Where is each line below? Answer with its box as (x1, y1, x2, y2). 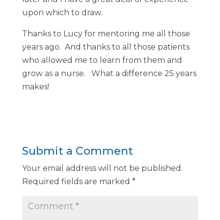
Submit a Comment (22, 144, 133, 158)
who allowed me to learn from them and (22, 55, 182, 65)
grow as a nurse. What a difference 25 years (22, 69, 196, 78)
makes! (22, 82, 49, 91)
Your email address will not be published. (22, 164, 183, 173)
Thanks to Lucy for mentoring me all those (22, 29, 190, 38)
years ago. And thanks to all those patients (22, 42, 190, 52)
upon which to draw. (22, 8, 106, 17)
